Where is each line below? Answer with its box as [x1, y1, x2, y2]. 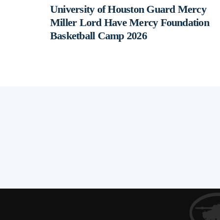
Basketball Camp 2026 [50, 29, 147, 42]
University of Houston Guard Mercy [50, 3, 206, 16]
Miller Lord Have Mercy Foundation [50, 16, 209, 29]
